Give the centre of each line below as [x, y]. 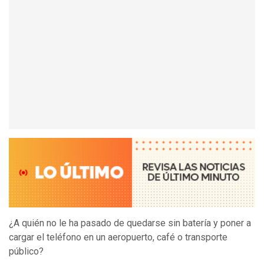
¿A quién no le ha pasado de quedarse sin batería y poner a [130, 223]
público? [26, 252]
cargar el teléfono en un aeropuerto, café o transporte [118, 237]
